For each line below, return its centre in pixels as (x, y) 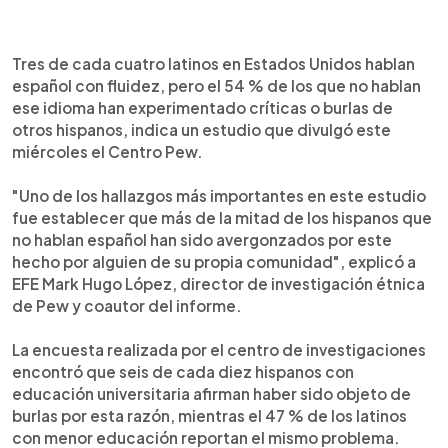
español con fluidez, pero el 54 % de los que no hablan (216, 85)
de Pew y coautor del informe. (127, 305)
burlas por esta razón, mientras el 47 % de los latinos (209, 415)
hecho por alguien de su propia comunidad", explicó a (214, 261)
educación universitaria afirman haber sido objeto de (211, 393)
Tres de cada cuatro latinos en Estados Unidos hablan (213, 63)
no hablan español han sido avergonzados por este (202, 239)
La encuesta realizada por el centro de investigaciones (219, 349)
